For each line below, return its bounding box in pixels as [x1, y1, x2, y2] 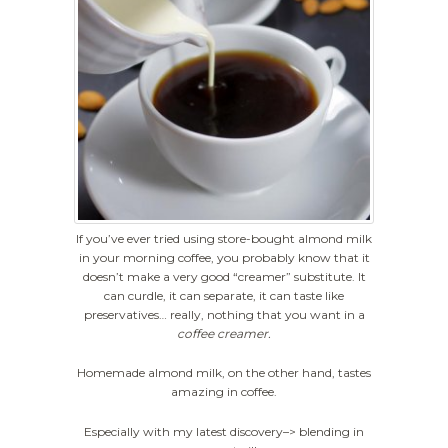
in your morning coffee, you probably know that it [78, 250, 370, 265]
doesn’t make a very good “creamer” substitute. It [82, 269, 366, 284]
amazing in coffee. [171, 384, 277, 400]
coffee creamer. [177, 326, 271, 341]
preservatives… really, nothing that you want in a [83, 307, 365, 322]
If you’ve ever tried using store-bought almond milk [76, 231, 372, 246]
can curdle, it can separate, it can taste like [104, 288, 344, 303]
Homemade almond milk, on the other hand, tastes [77, 365, 371, 381]
